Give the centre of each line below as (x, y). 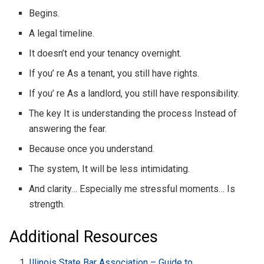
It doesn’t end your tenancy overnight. (105, 53)
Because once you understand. (92, 148)
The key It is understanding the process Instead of (133, 113)
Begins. (44, 13)
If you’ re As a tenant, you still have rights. (114, 73)
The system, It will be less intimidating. (110, 169)
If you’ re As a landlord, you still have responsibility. (134, 93)
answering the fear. (68, 128)
